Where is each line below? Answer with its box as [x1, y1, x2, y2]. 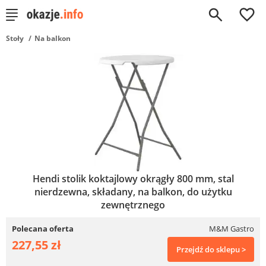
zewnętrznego [101, 198, 165, 211]
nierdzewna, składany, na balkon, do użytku [34, 185, 232, 198]
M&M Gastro [209, 223, 254, 234]
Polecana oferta [12, 223, 74, 234]
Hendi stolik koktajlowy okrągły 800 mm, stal [32, 172, 234, 185]
